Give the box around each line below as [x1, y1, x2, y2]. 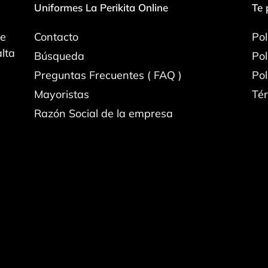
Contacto [34, 30, 79, 44]
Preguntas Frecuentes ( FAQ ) [34, 68, 182, 83]
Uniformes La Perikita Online [34, 1, 169, 14]
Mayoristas [34, 87, 90, 102]
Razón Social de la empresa [34, 106, 173, 121]
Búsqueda [34, 49, 85, 63]
